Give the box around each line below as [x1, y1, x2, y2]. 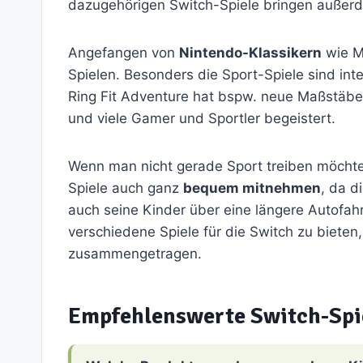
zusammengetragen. [68, 245, 202, 262]
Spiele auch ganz [68, 179, 183, 196]
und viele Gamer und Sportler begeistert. [68, 109, 335, 126]
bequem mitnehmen [183, 179, 321, 196]
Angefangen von [68, 44, 179, 61]
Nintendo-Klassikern [179, 44, 322, 61]
